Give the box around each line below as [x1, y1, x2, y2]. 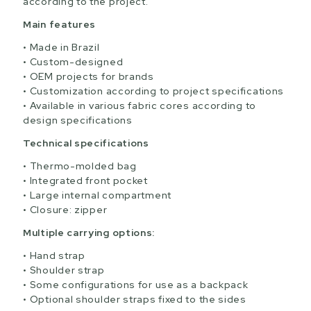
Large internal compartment [29, 189, 171, 201]
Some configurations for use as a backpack [29, 278, 249, 291]
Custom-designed [29, 56, 124, 68]
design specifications [23, 114, 133, 126]
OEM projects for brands [29, 70, 154, 83]
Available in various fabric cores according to [29, 99, 256, 112]
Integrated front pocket [29, 174, 148, 187]
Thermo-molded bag [29, 160, 137, 172]
